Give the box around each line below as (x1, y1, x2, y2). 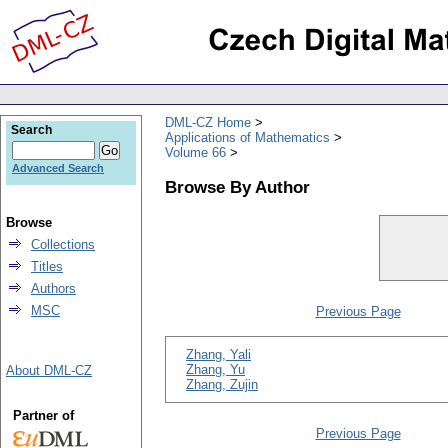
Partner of (12, 408, 74, 423)
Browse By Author (165, 176, 310, 197)
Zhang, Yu (186, 362, 245, 378)
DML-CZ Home (165, 114, 251, 130)
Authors (31, 281, 76, 296)
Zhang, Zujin (186, 377, 258, 393)
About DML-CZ (6, 363, 92, 378)
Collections (31, 237, 95, 252)
